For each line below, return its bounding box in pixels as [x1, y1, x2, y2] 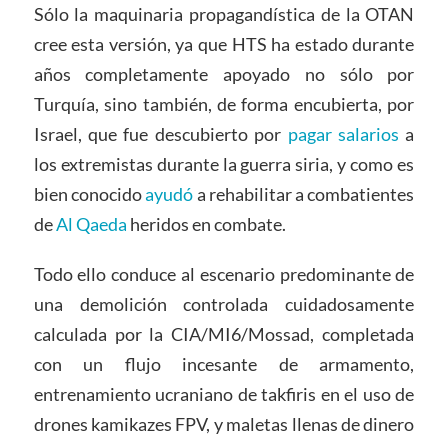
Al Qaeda [55, 213, 127, 236]
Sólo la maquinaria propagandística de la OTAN [33, 3, 415, 26]
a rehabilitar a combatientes [193, 183, 415, 206]
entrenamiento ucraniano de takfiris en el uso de [33, 383, 415, 406]
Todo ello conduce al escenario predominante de [33, 263, 415, 286]
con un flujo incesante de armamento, [33, 353, 415, 376]
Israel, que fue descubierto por [33, 123, 288, 146]
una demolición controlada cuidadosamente [33, 293, 415, 316]
